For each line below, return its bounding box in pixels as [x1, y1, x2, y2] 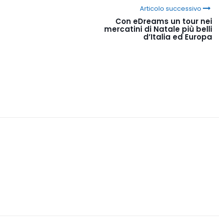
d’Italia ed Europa [143, 31, 212, 42]
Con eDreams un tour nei [115, 16, 212, 26]
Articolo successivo [139, 3, 201, 13]
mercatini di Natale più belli [104, 23, 212, 34]
